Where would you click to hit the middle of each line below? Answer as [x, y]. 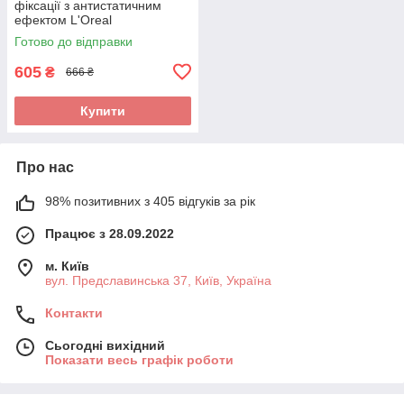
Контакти [74, 312]
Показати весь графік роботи [139, 359]
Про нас [45, 167]
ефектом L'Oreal [63, 19]
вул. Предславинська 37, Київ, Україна [158, 280]
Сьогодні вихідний [105, 345]
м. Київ [67, 266]
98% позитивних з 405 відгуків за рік [150, 201]
